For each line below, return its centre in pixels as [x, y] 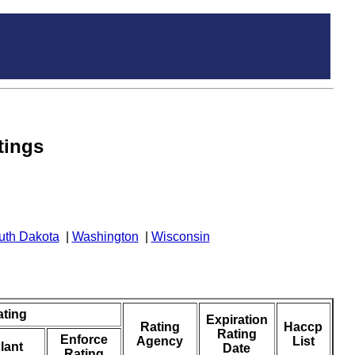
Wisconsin [180, 237]
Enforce [84, 340]
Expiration [237, 320]
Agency [160, 342]
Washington [105, 237]
